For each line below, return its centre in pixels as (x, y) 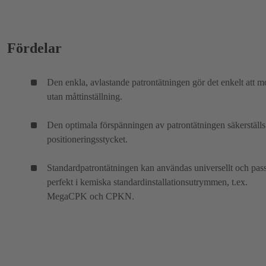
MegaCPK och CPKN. (91, 197)
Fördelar (34, 48)
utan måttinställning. (85, 97)
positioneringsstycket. (87, 140)
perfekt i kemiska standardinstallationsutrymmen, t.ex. (147, 182)
